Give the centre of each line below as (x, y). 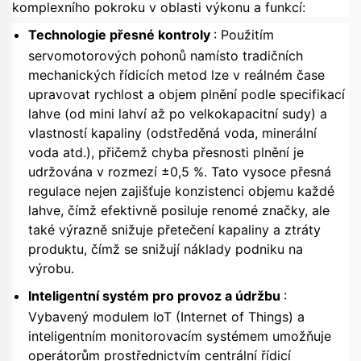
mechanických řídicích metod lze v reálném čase (176, 75)
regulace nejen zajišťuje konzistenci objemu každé (181, 191)
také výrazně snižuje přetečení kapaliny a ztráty (174, 230)
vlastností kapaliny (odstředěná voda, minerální (172, 133)
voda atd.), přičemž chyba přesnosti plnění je (166, 153)
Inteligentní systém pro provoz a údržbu (156, 296)
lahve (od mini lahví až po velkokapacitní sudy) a (178, 114)
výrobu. (51, 269)
